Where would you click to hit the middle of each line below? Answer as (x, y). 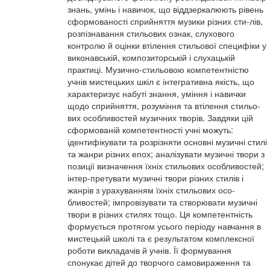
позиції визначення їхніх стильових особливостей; (166, 166)
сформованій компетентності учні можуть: (150, 130)
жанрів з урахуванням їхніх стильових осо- (151, 190)
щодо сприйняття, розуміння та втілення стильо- (164, 105)
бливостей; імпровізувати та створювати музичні (162, 202)
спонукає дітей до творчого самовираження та (159, 262)
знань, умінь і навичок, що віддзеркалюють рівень (165, 9)
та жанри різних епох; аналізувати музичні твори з (166, 154)
